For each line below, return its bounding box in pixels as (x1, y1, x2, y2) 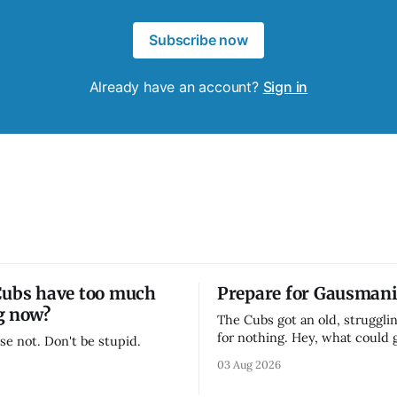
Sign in (262, 78, 308, 97)
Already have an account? (89, 78, 263, 97)
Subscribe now (149, 31, 248, 50)
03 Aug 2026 (217, 357, 281, 372)
